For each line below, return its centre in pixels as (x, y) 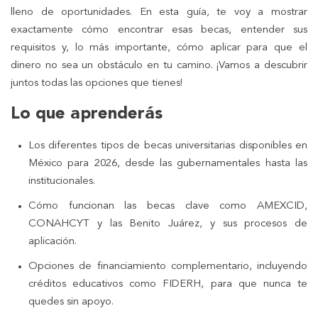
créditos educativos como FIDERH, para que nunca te (168, 284)
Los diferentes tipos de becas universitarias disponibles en (168, 146)
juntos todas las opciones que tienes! (97, 83)
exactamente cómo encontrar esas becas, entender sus (159, 30)
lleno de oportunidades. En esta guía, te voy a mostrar (159, 12)
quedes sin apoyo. (71, 302)
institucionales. (62, 181)
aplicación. (53, 241)
